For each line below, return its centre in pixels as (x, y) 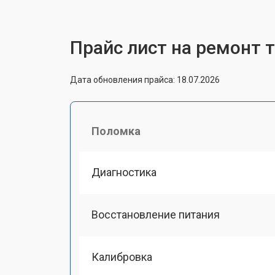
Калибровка (122, 257)
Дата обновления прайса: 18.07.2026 (145, 79)
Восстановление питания (156, 214)
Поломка (116, 131)
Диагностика (124, 172)
